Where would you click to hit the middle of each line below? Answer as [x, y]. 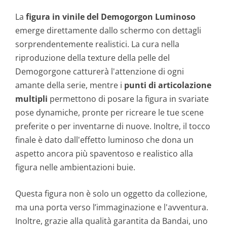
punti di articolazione [168, 85]
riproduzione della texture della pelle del [92, 58]
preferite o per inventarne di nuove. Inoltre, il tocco [113, 126]
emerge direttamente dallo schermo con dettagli [108, 30]
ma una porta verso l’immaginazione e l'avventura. [112, 207]
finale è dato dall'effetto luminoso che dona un [104, 140]
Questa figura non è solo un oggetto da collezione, [111, 194]
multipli [31, 99]
